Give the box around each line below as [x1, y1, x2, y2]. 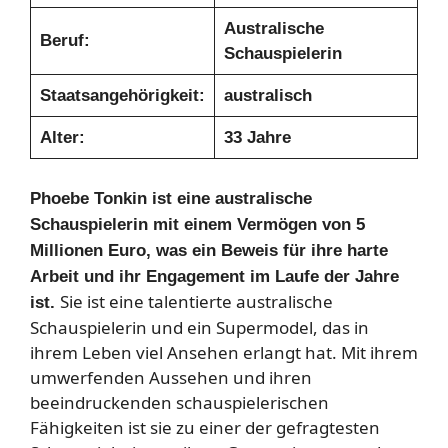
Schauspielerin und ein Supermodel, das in [30, 315, 369, 339]
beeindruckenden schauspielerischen [30, 390, 329, 414]
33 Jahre [223, 128, 291, 148]
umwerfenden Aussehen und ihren [30, 365, 312, 389]
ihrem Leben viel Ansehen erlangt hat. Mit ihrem [30, 340, 418, 364]
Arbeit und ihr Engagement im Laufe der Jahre [30, 266, 399, 286]
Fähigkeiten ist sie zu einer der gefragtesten [30, 415, 380, 439]
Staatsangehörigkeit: [39, 86, 205, 106]
